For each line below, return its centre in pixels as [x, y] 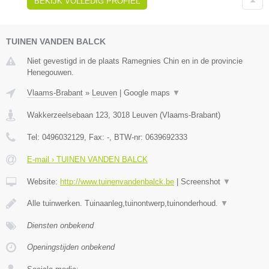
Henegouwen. [50, 72]
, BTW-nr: [127, 137]
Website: [44, 181]
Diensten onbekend [60, 225]
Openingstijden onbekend [71, 247]
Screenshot [202, 181]
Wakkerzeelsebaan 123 [68, 115]
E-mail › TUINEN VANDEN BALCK [87, 159]
